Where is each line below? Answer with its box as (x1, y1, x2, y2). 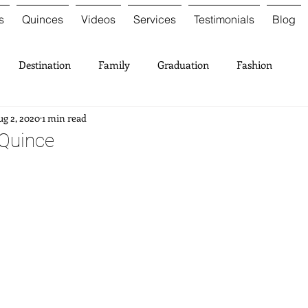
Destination (19, 58, 71, 71)
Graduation (157, 58, 209, 71)
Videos (80, 12, 115, 26)
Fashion (236, 58, 272, 71)
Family (98, 58, 130, 71)
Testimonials (193, 12, 254, 26)
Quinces (21, 12, 63, 26)
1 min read (42, 111, 87, 124)
